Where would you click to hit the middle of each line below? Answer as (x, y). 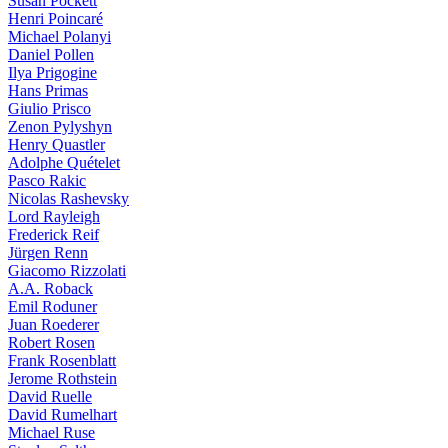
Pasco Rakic (47, 180)
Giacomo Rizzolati (67, 270)
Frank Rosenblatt (62, 360)
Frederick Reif (53, 234)
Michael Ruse (51, 432)
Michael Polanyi (59, 36)
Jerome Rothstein (62, 378)
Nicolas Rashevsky (68, 198)
